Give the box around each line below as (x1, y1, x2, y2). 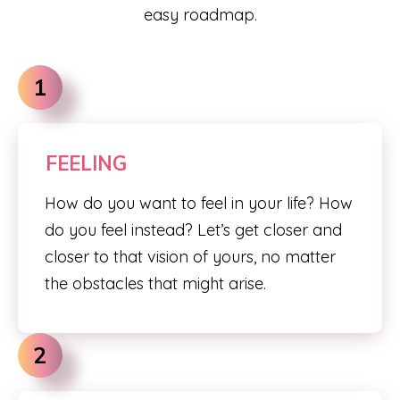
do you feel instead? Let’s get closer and (45, 220, 342, 240)
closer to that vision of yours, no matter (45, 246, 336, 267)
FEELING (46, 151, 127, 176)
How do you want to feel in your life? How (45, 193, 353, 213)
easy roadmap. (143, 4, 257, 25)
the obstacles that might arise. (45, 273, 266, 294)
